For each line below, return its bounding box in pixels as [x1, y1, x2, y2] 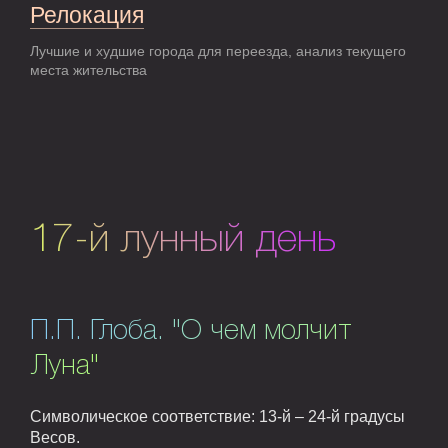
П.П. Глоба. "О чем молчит [30, 319, 352, 345]
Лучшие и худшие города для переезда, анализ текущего [30, 43, 406, 60]
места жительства [30, 62, 147, 79]
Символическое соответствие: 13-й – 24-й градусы [30, 408, 405, 426]
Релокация [30, 2, 144, 29]
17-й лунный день [30, 223, 336, 259]
